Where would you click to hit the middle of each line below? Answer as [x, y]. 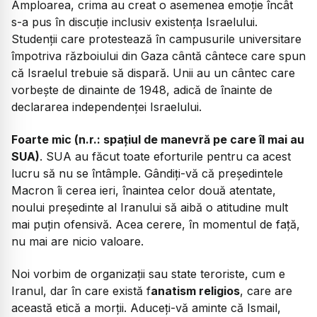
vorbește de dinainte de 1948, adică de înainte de [142, 90]
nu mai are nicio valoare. [77, 241]
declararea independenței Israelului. [106, 106]
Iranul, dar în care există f [81, 291]
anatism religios [195, 291]
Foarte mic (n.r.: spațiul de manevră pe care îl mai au [158, 139]
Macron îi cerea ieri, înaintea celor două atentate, [144, 190]
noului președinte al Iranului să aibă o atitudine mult [150, 207]
